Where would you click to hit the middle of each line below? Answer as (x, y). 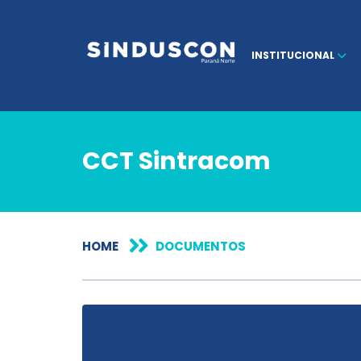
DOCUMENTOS (201, 246)
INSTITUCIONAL (294, 55)
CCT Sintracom (176, 161)
